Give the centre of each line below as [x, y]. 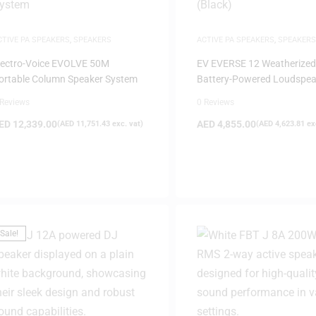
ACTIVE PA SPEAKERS [235, 40]
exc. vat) [127, 124]
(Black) [212, 95]
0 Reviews [215, 102]
